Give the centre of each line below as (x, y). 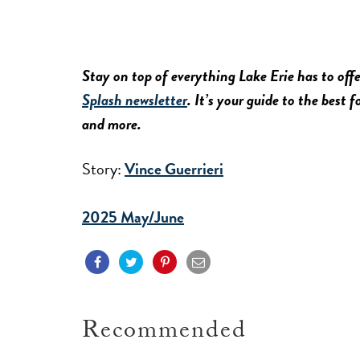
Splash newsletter (135, 100)
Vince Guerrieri (174, 169)
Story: (102, 169)
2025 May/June (133, 217)
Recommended (164, 333)
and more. (112, 124)
